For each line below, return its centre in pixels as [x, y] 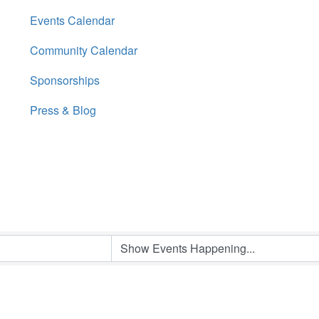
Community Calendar [84, 50]
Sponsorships [65, 80]
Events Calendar [72, 20]
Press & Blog [63, 110]
